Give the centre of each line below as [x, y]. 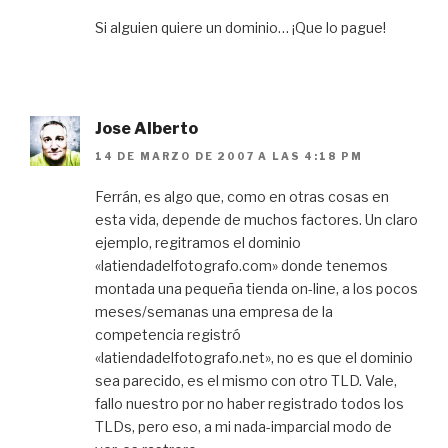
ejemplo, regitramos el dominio [198, 242]
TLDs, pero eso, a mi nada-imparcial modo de [243, 426]
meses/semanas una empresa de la [214, 311]
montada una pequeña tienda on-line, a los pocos [256, 288]
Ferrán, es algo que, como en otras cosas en [242, 196]
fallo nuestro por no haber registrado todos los [249, 403]
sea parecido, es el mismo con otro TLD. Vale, [246, 380]
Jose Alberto [146, 128]
